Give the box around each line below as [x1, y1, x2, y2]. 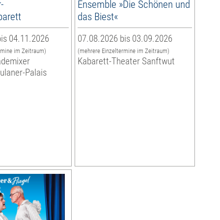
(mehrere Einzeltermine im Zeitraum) [77, 47, 169, 55]
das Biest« [77, 10, 118, 23]
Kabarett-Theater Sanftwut [77, 55, 175, 67]
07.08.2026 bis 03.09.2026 [77, 33, 172, 45]
